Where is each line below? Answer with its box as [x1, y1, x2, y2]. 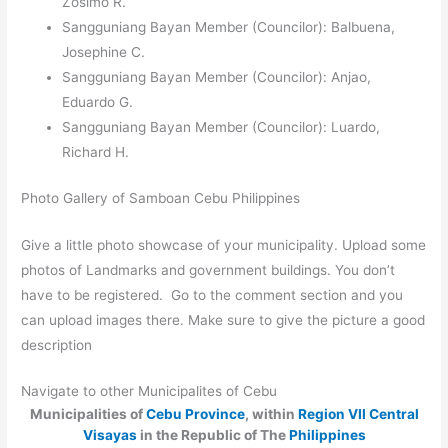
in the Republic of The [136, 427, 289, 444]
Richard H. [62, 144, 130, 161]
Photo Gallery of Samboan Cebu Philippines [21, 189, 301, 206]
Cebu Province [145, 406, 245, 423]
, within [244, 406, 298, 423]
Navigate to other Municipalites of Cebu [21, 383, 278, 400]
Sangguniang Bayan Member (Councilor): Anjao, [62, 69, 372, 86]
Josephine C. [62, 44, 146, 61]
